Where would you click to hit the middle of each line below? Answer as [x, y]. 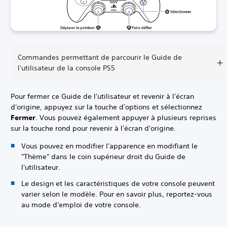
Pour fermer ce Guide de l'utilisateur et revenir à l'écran [102, 97]
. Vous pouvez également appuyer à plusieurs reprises [126, 118]
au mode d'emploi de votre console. [81, 204]
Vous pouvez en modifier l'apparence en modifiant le [109, 146]
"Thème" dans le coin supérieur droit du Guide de [103, 157]
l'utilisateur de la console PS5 [66, 68]
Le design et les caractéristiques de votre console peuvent [118, 183]
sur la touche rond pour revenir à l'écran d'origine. [93, 128]
